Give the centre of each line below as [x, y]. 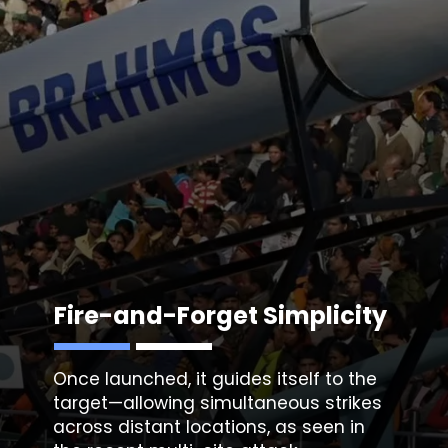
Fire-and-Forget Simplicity [221, 315]
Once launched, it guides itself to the [215, 378]
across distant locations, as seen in [209, 426]
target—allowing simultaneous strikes [218, 402]
